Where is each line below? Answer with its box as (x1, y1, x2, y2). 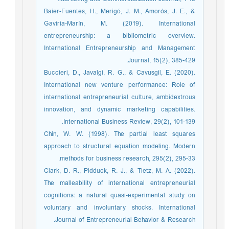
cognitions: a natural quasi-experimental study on (47, 190, 198, 201)
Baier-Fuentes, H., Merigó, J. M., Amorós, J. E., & (47, 6, 198, 17)
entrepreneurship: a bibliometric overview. (47, 30, 198, 42)
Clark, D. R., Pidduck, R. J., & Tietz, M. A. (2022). (47, 165, 198, 177)
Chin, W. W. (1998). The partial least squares (47, 128, 198, 140)
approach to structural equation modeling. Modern (47, 141, 198, 152)
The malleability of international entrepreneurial (47, 177, 198, 189)
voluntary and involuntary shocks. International (47, 202, 198, 214)
